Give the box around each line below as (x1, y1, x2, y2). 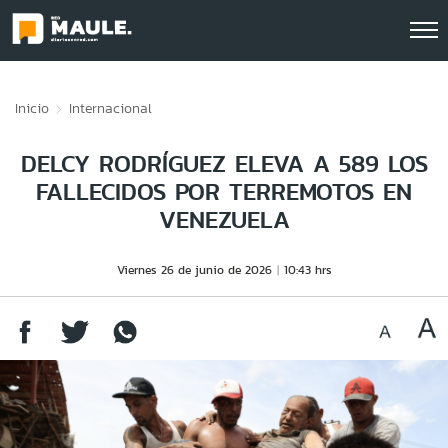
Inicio (15, 98, 49, 118)
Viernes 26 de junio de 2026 (116, 261, 272, 278)
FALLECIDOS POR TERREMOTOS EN (36, 174, 412, 209)
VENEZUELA (158, 202, 290, 237)
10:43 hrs (283, 261, 332, 278)
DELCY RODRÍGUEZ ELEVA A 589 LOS (20, 146, 428, 181)
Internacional (69, 98, 152, 118)
